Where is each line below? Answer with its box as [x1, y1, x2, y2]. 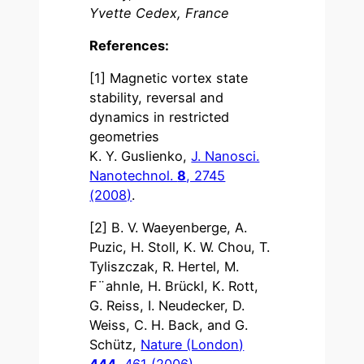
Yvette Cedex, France [89, 4, 230, 21]
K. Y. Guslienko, [89, 148, 192, 165]
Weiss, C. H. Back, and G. [89, 317, 249, 334]
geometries [89, 128, 160, 145]
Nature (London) [141, 336, 245, 353]
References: [89, 37, 170, 54]
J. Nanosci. [191, 148, 260, 165]
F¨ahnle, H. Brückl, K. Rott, [89, 278, 259, 295]
